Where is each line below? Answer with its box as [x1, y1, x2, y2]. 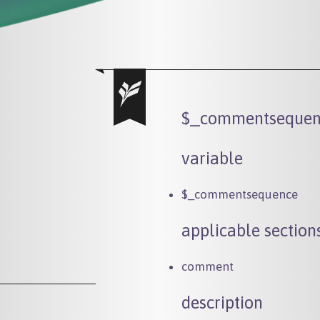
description [181, 292, 263, 312]
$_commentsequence [181, 186, 298, 201]
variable [181, 148, 243, 168]
